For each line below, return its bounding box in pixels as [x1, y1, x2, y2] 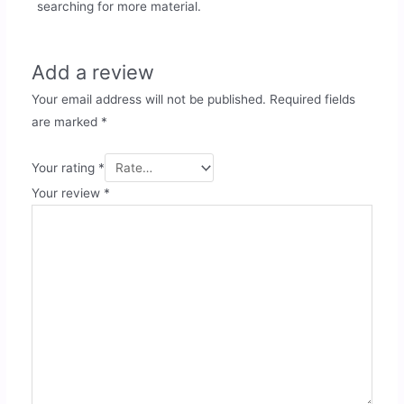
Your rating [31, 161, 98, 176]
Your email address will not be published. [31, 92, 266, 107]
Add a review [31, 60, 154, 85]
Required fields [269, 92, 355, 107]
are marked [31, 115, 101, 130]
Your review [31, 185, 104, 200]
